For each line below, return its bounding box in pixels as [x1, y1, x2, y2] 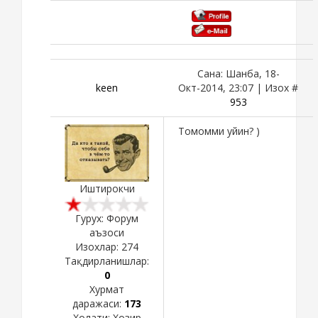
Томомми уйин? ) [178, 124, 260, 138]
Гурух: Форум [75, 212, 138, 226]
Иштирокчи [79, 181, 135, 195]
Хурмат [89, 283, 124, 297]
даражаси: [72, 297, 124, 311]
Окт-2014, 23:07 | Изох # [178, 80, 298, 94]
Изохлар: [75, 240, 121, 254]
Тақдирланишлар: [65, 254, 149, 268]
